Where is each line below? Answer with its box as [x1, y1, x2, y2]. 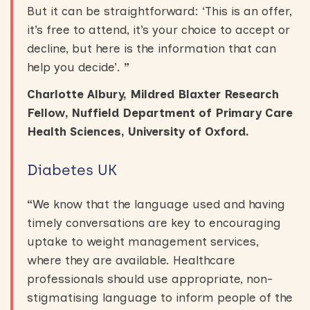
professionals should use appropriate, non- [27, 272, 273, 286]
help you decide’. [27, 60, 124, 74]
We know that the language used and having [33, 197, 285, 211]
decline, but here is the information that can [27, 42, 276, 55]
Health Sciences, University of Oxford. [27, 125, 253, 138]
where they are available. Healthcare [27, 253, 235, 267]
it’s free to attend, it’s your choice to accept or [27, 23, 290, 37]
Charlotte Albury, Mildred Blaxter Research [27, 87, 279, 101]
